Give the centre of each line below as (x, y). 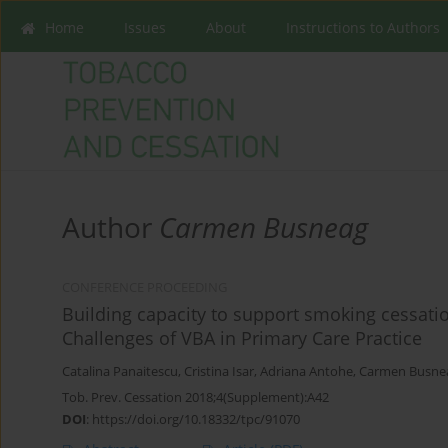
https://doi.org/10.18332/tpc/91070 (196, 419)
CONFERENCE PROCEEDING (144, 288)
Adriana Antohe (306, 372)
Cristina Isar (219, 372)
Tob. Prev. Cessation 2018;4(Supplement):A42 (195, 397)
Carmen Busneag (263, 227)
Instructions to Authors (363, 27)
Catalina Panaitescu (120, 372)
